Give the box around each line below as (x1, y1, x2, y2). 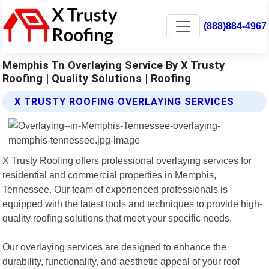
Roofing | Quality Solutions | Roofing (2, 71, 192, 85)
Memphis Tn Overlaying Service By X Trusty (2, 58, 225, 71)
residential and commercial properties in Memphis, (2, 169, 217, 180)
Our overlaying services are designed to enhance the (2, 241, 227, 252)
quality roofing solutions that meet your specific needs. (2, 212, 232, 223)
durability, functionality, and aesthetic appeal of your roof (2, 255, 240, 267)
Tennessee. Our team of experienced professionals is (2, 183, 228, 195)
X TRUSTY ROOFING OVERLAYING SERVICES (14, 95, 235, 107)
